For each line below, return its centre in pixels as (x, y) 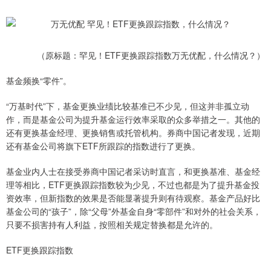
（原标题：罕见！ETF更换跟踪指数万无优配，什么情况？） (151, 55)
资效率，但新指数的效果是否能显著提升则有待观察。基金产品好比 (133, 198)
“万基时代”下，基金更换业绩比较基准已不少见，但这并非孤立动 (128, 106)
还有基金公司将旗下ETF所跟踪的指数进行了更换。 (103, 146)
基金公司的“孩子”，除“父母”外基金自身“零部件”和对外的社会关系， (134, 211)
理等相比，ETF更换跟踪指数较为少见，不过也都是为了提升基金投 (133, 184)
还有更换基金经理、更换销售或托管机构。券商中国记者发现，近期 (133, 132)
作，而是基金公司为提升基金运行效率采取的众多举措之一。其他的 (133, 119)
